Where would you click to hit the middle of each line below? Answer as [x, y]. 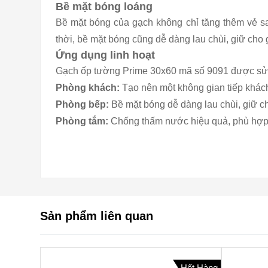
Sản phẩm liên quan [97, 216]
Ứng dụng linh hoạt [105, 55]
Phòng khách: [89, 88]
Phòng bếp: [83, 104]
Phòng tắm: [83, 121]
